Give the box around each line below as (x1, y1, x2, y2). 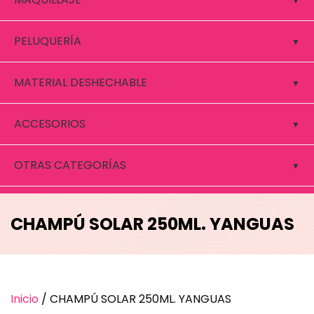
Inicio (11, 291, 39, 308)
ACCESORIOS (14, 116, 86, 132)
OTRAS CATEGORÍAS (14, 157, 126, 173)
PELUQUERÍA (14, 33, 81, 49)
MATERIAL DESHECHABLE (14, 74, 147, 90)
